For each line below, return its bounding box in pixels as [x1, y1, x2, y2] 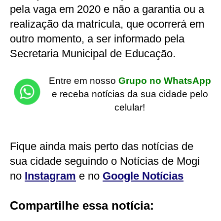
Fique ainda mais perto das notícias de [10, 140, 193, 152]
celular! [114, 102, 145, 113]
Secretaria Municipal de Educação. [10, 47, 176, 60]
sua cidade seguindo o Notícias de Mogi [10, 154, 200, 167]
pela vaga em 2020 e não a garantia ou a [10, 2, 204, 15]
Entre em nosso [48, 75, 118, 86]
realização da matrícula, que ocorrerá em [10, 17, 204, 30]
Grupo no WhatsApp [118, 75, 211, 86]
